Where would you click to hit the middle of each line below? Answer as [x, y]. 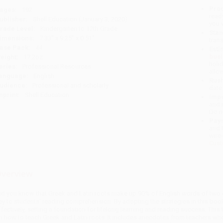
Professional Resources [56, 67]
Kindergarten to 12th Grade [79, 29]
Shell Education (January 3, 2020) [80, 19]
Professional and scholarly [70, 86]
